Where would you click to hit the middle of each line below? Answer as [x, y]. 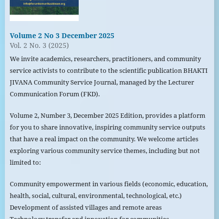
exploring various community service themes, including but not [105, 150]
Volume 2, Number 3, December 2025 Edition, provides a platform [107, 115]
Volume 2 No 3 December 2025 [62, 35]
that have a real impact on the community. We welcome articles [104, 139]
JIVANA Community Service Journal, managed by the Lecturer [102, 82]
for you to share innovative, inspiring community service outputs [107, 127]
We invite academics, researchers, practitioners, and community [105, 58]
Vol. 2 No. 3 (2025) [39, 45]
